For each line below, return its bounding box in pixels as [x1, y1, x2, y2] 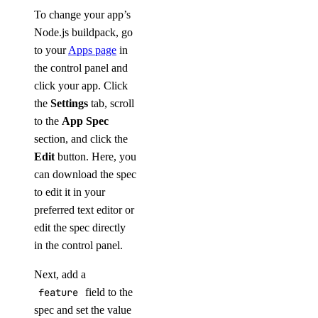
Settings [50, 97, 88, 109]
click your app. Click [34, 79, 128, 92]
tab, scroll [88, 97, 134, 109]
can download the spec [34, 168, 136, 180]
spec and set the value [34, 304, 131, 316]
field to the [82, 286, 133, 298]
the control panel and [34, 62, 128, 74]
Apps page [68, 44, 116, 56]
